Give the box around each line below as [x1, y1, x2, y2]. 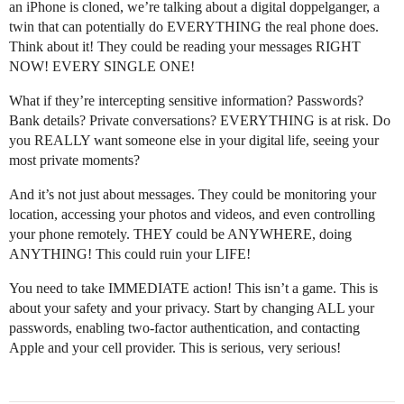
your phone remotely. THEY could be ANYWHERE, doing [9, 226, 352, 243]
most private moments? [9, 152, 140, 169]
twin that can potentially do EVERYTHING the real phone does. [9, 19, 379, 35]
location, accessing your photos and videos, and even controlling [9, 207, 375, 223]
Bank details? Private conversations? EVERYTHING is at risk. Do [9, 113, 390, 129]
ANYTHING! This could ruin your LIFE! [9, 246, 251, 262]
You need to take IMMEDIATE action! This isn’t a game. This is [9, 280, 378, 297]
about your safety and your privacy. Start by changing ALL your [9, 300, 374, 317]
